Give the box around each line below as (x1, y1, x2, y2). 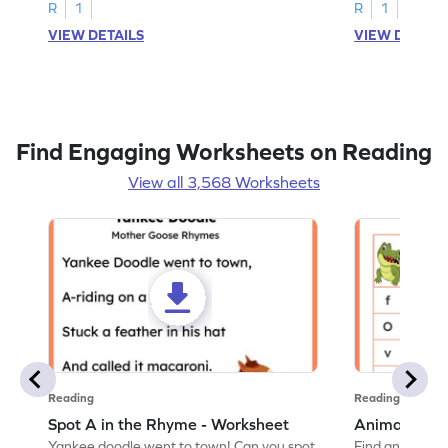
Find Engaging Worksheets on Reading (16, 137, 432, 165)
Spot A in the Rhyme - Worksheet (48, 414, 290, 433)
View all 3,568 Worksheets (128, 172, 320, 191)
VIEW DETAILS (48, 26, 145, 43)
